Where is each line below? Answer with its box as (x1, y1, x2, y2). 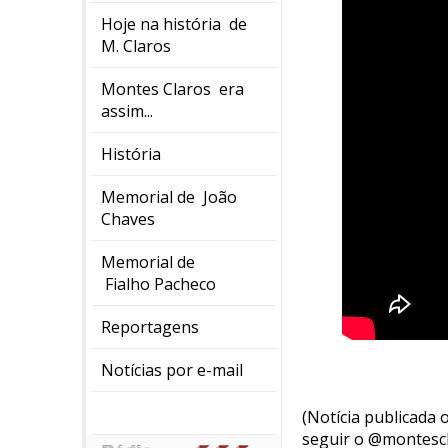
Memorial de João (101, 186, 237, 208)
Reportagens (101, 316, 199, 338)
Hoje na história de (101, 13, 247, 35)
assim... (101, 100, 153, 122)
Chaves (101, 208, 155, 230)
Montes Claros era (101, 78, 244, 100)
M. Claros (101, 35, 171, 57)
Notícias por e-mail (101, 359, 243, 381)
